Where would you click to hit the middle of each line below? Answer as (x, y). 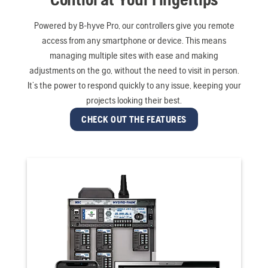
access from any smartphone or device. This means (134, 40)
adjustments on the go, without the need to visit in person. (134, 70)
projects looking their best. (134, 100)
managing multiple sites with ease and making (134, 55)
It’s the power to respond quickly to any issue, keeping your (134, 85)
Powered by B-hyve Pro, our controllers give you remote (134, 25)
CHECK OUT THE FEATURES (134, 119)
